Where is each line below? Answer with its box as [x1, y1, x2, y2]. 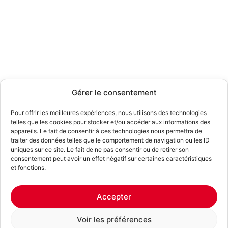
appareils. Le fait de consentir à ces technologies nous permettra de [11, 127, 202, 135]
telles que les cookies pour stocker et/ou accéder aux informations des [11, 118, 210, 126]
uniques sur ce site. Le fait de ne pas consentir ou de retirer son [11, 146, 189, 153]
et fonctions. [11, 164, 46, 172]
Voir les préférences [76, 214, 152, 224]
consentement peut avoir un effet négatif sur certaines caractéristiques [11, 155, 212, 162]
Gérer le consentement [71, 88, 157, 97]
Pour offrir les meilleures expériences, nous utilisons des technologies [11, 109, 207, 117]
